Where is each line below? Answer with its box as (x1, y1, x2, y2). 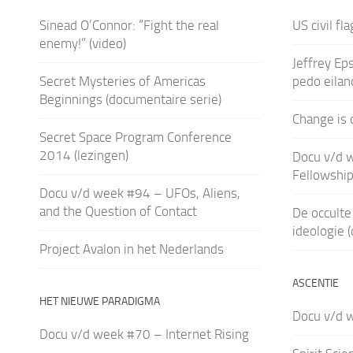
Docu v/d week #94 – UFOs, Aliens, (39, 184, 240, 201)
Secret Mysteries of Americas (39, 72, 206, 89)
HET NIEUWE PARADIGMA (39, 294, 160, 308)
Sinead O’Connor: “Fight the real (39, 17, 219, 33)
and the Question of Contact (39, 203, 197, 219)
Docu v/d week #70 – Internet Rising (39, 325, 249, 342)
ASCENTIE (292, 276, 339, 290)
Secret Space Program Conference (39, 128, 232, 145)
